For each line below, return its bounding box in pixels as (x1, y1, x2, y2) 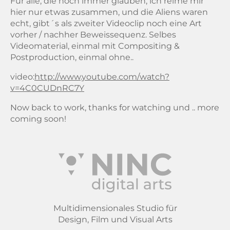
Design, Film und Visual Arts (57, 214, 172, 224)
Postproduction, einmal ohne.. (10, 52, 133, 62)
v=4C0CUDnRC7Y (10, 83, 84, 93)
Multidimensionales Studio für (53, 203, 177, 213)
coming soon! (10, 113, 66, 124)
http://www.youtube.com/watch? (34, 71, 169, 82)
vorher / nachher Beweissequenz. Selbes (10, 29, 176, 40)
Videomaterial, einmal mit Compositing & (10, 41, 180, 51)
